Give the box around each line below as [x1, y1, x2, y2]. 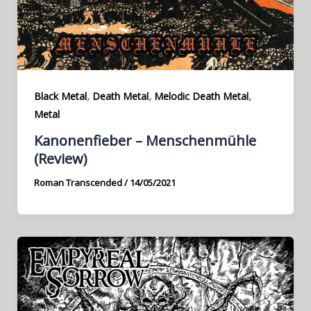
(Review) [33, 149, 87, 168]
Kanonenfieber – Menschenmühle [33, 131, 256, 150]
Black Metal [33, 90, 87, 103]
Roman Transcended [33, 176, 124, 189]
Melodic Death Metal [153, 90, 249, 103]
